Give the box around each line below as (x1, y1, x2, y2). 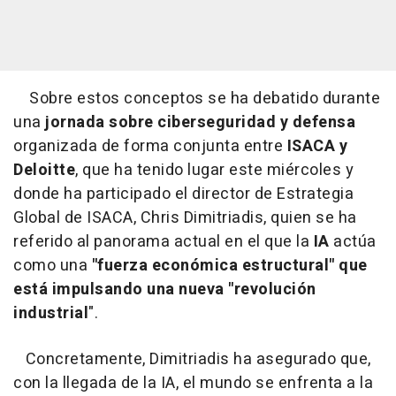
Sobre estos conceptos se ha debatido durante (13, 87, 380, 111)
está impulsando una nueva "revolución (13, 278, 316, 302)
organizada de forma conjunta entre (13, 134, 287, 159)
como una (13, 254, 92, 278)
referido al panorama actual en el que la (13, 230, 314, 255)
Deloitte (13, 158, 75, 183)
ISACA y (286, 134, 347, 159)
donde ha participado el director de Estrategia (13, 182, 354, 207)
